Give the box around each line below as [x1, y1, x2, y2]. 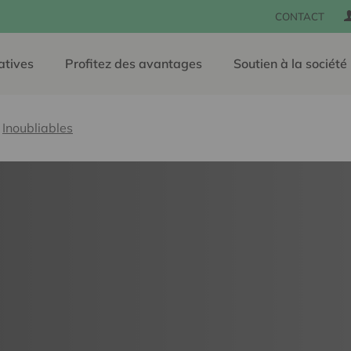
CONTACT [275, 10, 324, 23]
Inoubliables [2, 120, 73, 136]
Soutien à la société [233, 56, 347, 71]
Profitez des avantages [65, 56, 202, 71]
